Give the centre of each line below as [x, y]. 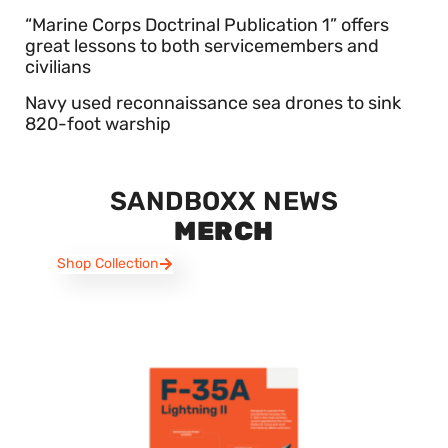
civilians [58, 66]
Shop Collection [108, 263]
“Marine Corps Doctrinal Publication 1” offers [207, 24]
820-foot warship [98, 123]
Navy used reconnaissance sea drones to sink [213, 102]
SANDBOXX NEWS [224, 201]
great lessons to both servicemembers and [202, 45]
